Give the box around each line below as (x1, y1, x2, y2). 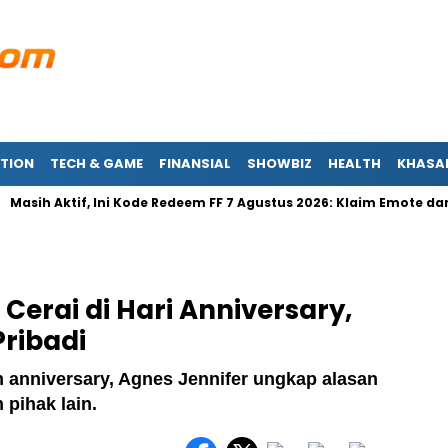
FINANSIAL (159, 154, 231, 173)
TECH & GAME (50, 154, 143, 173)
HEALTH (328, 154, 381, 173)
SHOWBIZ (247, 154, 312, 173)
